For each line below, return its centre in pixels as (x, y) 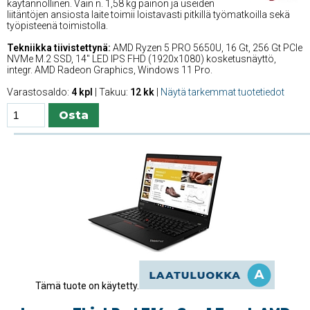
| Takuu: (111, 92)
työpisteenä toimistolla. (57, 26)
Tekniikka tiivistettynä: (59, 48)
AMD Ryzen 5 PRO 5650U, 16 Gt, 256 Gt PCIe (207, 48)
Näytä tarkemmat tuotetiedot (222, 92)
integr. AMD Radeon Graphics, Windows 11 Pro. (110, 70)
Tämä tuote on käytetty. (87, 286)
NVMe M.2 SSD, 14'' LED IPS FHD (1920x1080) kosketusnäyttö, (142, 59)
